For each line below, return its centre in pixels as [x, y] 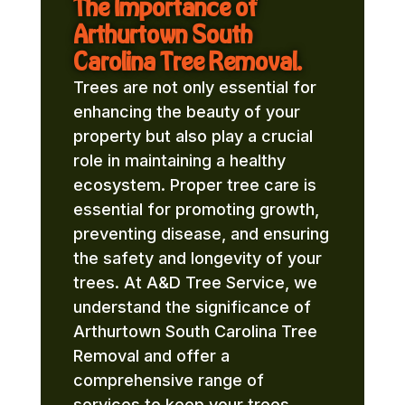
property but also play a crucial [193, 137]
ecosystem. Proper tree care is [194, 185]
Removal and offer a [151, 356]
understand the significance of [192, 307]
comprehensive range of [168, 381]
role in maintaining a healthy [179, 161]
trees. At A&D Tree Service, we [195, 283]
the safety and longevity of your [197, 259]
